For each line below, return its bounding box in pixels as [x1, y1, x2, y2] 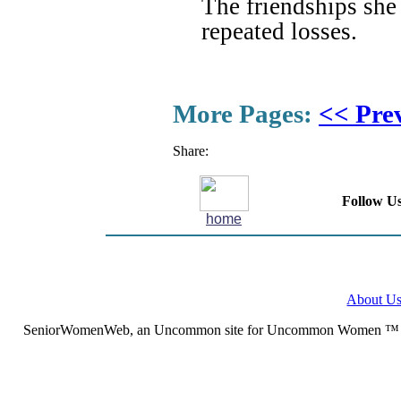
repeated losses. [201, 18, 357, 46]
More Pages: [173, 99, 319, 129]
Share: [173, 143, 209, 159]
